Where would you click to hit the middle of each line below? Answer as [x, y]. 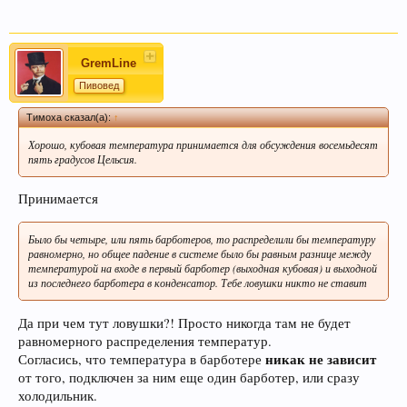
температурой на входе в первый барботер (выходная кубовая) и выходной [203, 268]
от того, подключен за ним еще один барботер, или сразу [189, 377]
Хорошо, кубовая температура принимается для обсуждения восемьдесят [203, 144]
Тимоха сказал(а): [70, 117]
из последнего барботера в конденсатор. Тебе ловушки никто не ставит [198, 283]
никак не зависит [321, 359]
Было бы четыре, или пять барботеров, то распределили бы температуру [202, 239]
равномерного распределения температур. [145, 341]
